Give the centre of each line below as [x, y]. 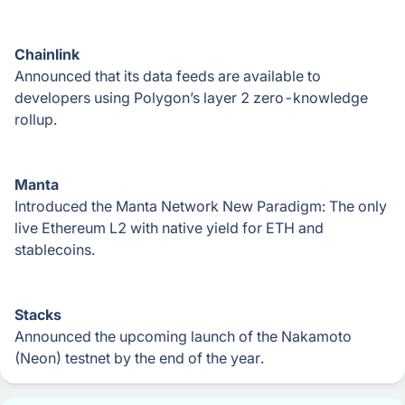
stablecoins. [55, 250]
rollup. [36, 119]
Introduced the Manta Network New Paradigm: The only [201, 206]
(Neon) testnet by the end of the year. [139, 358]
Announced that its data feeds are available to [168, 76]
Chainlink [47, 54]
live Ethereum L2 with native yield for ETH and [169, 228]
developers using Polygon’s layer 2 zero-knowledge [191, 98]
